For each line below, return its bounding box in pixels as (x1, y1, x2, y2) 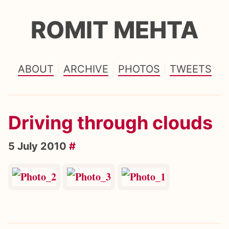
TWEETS (169, 62, 212, 75)
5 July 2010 (8, 140, 69, 152)
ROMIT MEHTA (30, 15, 199, 44)
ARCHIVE (63, 62, 108, 75)
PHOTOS (118, 62, 160, 75)
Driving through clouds (8, 111, 213, 134)
